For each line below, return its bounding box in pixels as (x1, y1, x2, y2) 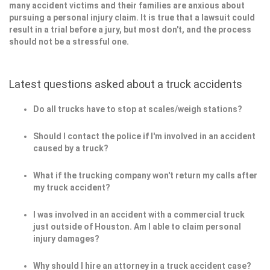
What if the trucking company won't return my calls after (33, 171, 257, 181)
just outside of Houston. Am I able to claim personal (33, 222, 241, 232)
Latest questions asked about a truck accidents (9, 78, 242, 91)
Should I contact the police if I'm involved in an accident (33, 131, 256, 142)
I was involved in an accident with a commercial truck (33, 210, 245, 220)
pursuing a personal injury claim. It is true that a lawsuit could (9, 13, 255, 23)
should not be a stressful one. (9, 37, 129, 47)
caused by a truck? (33, 143, 108, 154)
